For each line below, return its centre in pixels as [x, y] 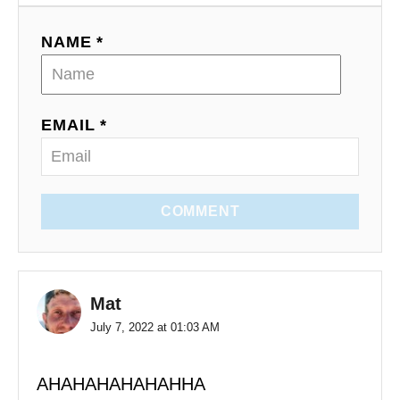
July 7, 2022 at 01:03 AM [155, 327]
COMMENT [200, 211]
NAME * [73, 42]
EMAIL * [75, 125]
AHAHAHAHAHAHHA [121, 383]
